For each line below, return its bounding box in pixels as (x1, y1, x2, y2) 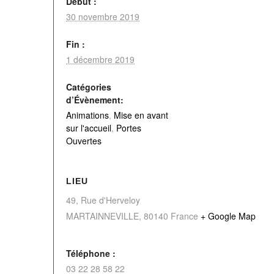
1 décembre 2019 (66, 53, 135, 65)
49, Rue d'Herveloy (66, 194, 140, 206)
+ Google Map (201, 210, 256, 222)
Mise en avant (114, 109, 168, 121)
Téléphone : (66, 247, 116, 259)
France (171, 210, 198, 222)
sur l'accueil (66, 122, 111, 134)
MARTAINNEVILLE (66, 210, 139, 222)
